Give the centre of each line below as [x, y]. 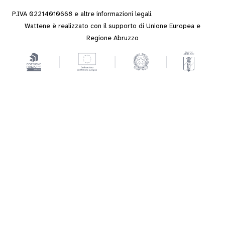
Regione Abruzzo [113, 38]
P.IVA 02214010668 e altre [54, 14]
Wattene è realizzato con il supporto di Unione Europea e [113, 26]
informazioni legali [124, 14]
